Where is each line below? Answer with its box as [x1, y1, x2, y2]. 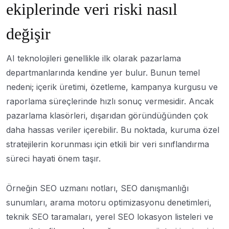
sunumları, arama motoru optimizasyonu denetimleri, [6, 197, 212, 208]
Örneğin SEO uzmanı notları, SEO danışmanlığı [6, 182, 189, 193]
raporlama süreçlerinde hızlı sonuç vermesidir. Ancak [6, 96, 214, 106]
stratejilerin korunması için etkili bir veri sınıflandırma [6, 139, 209, 149]
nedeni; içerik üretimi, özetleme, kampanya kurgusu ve [6, 81, 218, 92]
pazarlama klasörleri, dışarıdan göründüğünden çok [6, 110, 208, 121]
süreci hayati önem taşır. [6, 153, 101, 164]
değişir [6, 24, 51, 43]
